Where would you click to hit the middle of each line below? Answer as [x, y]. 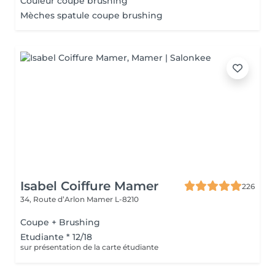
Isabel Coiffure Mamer [89, 186]
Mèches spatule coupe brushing [91, 15]
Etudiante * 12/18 [56, 237]
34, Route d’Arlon [53, 199]
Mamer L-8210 [113, 199]
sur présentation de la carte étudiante [89, 247]
